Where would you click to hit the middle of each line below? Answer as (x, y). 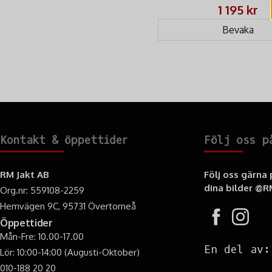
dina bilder (229, 188)
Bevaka (238, 29)
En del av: (237, 250)
